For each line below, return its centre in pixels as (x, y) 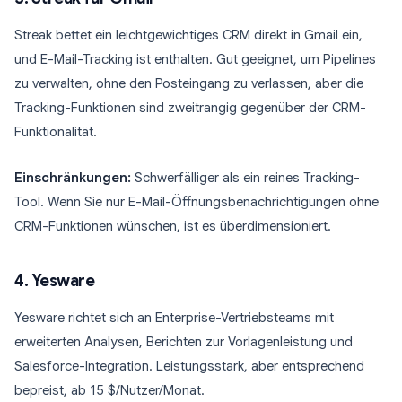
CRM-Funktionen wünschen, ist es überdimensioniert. (173, 226)
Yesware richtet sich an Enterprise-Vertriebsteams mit (174, 318)
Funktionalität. (56, 132)
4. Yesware (54, 281)
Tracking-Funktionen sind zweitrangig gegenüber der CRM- (190, 108)
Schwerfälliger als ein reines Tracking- (245, 178)
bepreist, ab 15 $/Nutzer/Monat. (109, 390)
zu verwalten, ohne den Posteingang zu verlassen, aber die (189, 83)
